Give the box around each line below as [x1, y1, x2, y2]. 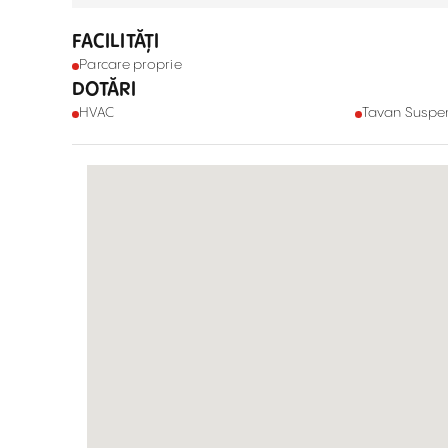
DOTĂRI [72, 80, 137, 99]
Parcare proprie [79, 58, 182, 72]
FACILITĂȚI [72, 32, 160, 51]
